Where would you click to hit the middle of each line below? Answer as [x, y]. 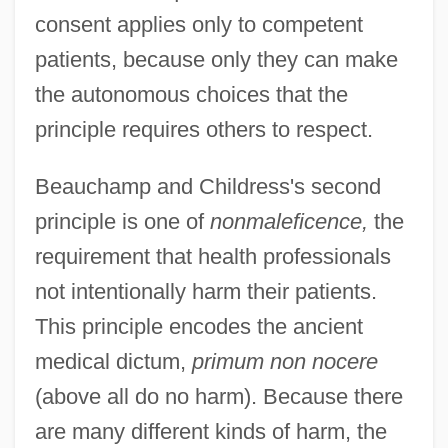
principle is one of [122, 221]
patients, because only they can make [216, 59]
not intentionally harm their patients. [205, 291]
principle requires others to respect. [203, 129]
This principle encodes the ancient [198, 326]
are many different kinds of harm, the [210, 431]
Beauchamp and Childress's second [207, 186]
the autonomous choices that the [191, 94]
